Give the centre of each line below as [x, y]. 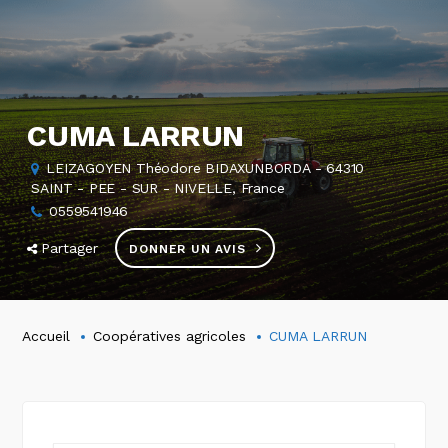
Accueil [46, 335]
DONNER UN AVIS [187, 249]
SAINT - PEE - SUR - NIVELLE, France [158, 188]
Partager [70, 248]
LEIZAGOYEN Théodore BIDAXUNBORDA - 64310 [205, 168]
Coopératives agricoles [170, 335]
